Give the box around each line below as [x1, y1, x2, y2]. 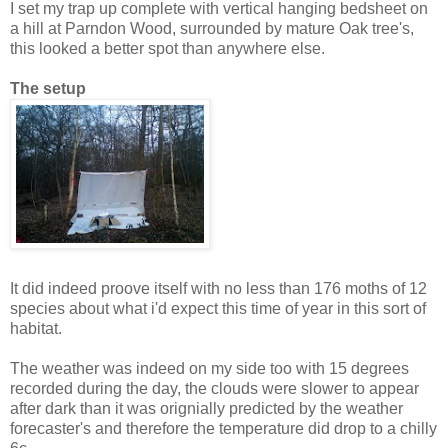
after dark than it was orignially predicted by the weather [10, 400, 403, 418]
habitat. [10, 320, 62, 338]
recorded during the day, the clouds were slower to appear [10, 380, 419, 398]
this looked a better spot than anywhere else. [10, 40, 325, 58]
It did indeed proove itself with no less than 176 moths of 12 [10, 280, 427, 298]
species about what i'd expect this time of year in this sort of [10, 300, 426, 318]
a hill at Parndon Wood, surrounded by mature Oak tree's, [10, 20, 414, 38]
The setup [10, 80, 86, 98]
